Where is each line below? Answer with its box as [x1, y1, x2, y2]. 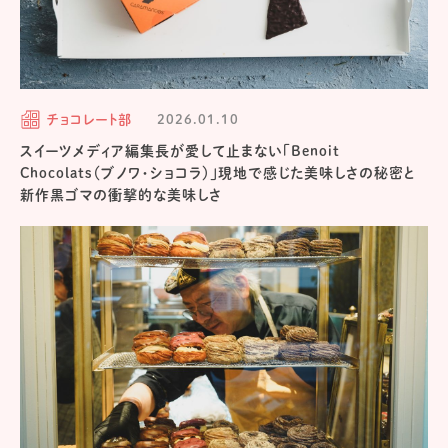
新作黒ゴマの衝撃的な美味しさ [20, 187, 223, 202]
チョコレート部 [46, 112, 133, 126]
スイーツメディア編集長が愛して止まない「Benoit [20, 143, 341, 158]
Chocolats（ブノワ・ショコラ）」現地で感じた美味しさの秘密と [20, 165, 417, 180]
